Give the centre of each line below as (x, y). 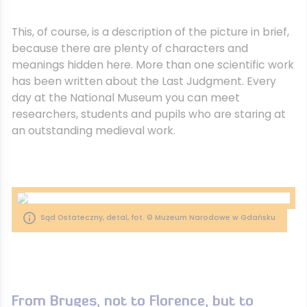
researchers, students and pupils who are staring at (149, 114)
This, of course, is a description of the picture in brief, (150, 32)
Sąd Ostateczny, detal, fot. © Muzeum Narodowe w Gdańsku (158, 218)
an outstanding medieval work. (94, 131)
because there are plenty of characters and (130, 48)
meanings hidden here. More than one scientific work (153, 65)
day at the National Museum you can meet (126, 98)
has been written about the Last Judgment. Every (144, 81)
